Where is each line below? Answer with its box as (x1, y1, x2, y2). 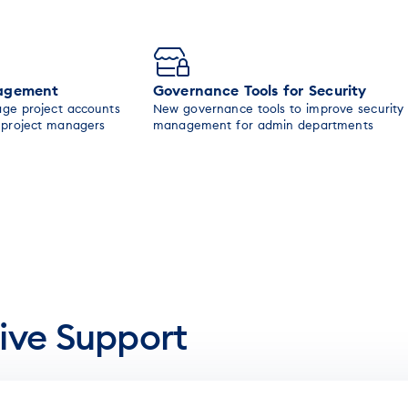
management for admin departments (153, 117, 373, 132)
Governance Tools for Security (153, 81, 367, 99)
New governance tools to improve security (153, 101, 404, 116)
